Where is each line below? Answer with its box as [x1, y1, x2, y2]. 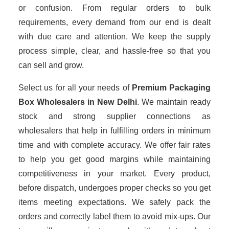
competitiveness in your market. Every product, [18, 169, 211, 178]
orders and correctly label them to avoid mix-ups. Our [18, 212, 211, 221]
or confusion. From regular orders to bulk [18, 4, 211, 12]
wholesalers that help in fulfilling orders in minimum [18, 126, 211, 135]
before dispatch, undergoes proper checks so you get [18, 184, 211, 192]
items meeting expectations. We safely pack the [18, 198, 211, 207]
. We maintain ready [136, 98, 211, 106]
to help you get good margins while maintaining [18, 155, 211, 164]
